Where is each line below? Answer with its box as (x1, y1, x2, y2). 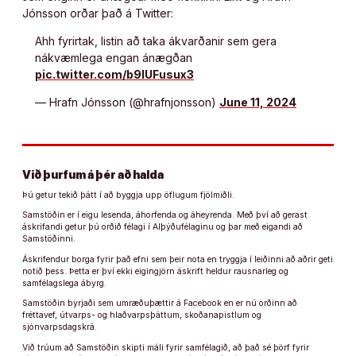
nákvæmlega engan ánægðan (35, 51, 192, 65)
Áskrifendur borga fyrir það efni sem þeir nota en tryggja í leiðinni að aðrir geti (22, 253, 333, 265)
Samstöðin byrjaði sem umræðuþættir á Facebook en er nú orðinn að (22, 298, 297, 309)
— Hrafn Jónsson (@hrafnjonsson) (35, 95, 219, 110)
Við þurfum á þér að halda (22, 168, 164, 182)
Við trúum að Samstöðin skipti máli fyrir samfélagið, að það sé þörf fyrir (22, 342, 309, 353)
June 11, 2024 (219, 95, 296, 110)
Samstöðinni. (22, 234, 75, 245)
